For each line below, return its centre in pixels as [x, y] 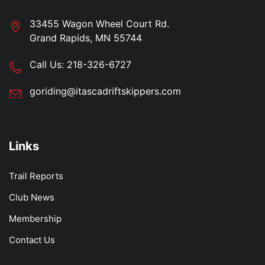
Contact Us [32, 240]
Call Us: [48, 64]
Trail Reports [36, 176]
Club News [32, 197]
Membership [35, 218]
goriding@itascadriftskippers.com [105, 91]
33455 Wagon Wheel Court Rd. [99, 23]
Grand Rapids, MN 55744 [86, 38]
